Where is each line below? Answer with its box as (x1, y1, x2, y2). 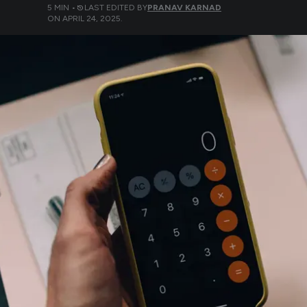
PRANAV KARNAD (147, 3, 221, 12)
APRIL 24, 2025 (62, 14, 121, 23)
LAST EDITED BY (84, 3, 147, 12)
